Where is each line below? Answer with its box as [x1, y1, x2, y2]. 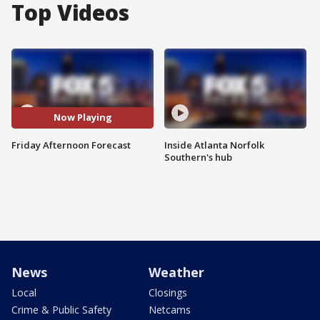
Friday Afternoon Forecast [11, 138, 131, 151]
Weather [149, 263, 204, 281]
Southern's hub [164, 150, 232, 164]
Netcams [149, 302, 191, 316]
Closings [149, 285, 187, 299]
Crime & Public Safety [11, 302, 111, 316]
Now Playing [53, 111, 112, 124]
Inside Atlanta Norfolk [164, 138, 264, 151]
